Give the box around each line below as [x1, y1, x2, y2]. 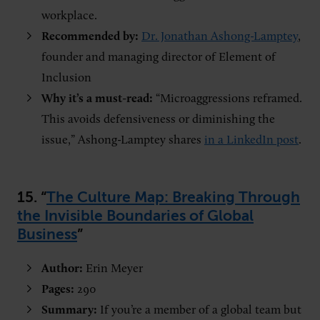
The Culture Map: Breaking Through [46, 188, 300, 206]
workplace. [41, 9, 97, 22]
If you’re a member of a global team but [97, 304, 301, 316]
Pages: [41, 283, 77, 296]
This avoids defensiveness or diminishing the [41, 113, 275, 126]
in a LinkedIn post [204, 134, 299, 146]
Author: [41, 262, 86, 275]
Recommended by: [41, 30, 139, 43]
